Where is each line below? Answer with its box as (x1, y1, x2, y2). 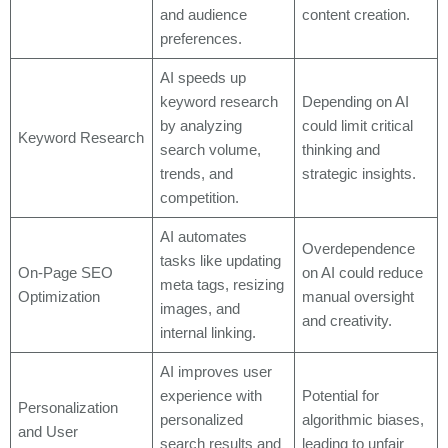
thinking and (302, 141, 381, 158)
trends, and (160, 165, 234, 182)
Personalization (18, 399, 119, 416)
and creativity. (302, 312, 393, 329)
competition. (160, 189, 240, 206)
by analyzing (160, 117, 243, 134)
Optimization (18, 288, 101, 305)
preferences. (160, 30, 243, 47)
